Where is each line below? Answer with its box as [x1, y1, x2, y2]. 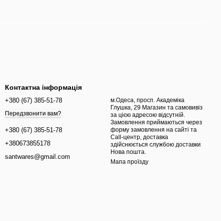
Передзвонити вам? [5, 110, 61, 117]
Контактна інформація [5, 83, 82, 91]
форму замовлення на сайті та [110, 126, 197, 133]
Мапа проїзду [110, 158, 148, 165]
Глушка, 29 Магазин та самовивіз [110, 104, 142, 111]
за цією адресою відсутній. [110, 111, 185, 118]
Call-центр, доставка [110, 134, 168, 141]
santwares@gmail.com [5, 153, 70, 161]
